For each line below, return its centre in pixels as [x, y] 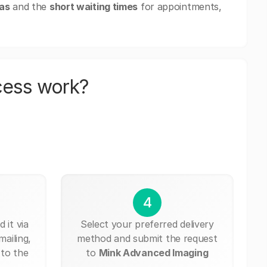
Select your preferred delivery [147, 224]
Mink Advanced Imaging [153, 252]
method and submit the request [147, 238]
